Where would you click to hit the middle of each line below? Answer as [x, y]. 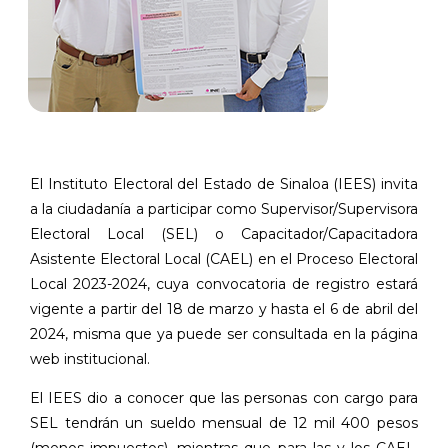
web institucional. [90, 358]
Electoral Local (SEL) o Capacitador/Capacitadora [224, 233]
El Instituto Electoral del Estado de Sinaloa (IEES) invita [224, 183]
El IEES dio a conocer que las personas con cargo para [224, 397]
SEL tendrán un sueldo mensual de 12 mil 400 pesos [224, 422]
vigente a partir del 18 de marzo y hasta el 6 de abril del [224, 308]
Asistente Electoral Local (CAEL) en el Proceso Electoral [224, 258]
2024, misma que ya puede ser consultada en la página [224, 333]
